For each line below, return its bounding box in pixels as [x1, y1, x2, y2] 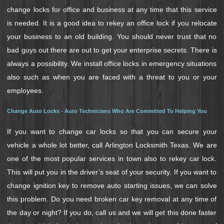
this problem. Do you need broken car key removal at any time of [7, 194, 217, 203]
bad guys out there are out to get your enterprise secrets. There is [7, 45, 217, 54]
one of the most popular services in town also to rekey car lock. [7, 154, 217, 162]
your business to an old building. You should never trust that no [7, 32, 217, 40]
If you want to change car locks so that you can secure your [7, 127, 217, 135]
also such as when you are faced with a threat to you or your [7, 72, 217, 81]
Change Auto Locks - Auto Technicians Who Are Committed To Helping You [7, 107, 207, 114]
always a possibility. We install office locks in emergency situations [7, 59, 217, 67]
